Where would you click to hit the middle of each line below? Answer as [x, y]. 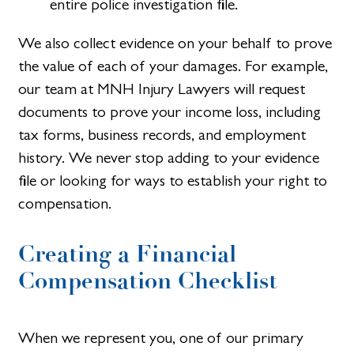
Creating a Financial [128, 254]
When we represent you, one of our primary [161, 337]
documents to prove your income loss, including [170, 112]
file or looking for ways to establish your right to [173, 181]
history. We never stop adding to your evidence [169, 158]
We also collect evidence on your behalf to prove [175, 43]
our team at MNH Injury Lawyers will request [162, 89]
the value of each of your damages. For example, [173, 66]
